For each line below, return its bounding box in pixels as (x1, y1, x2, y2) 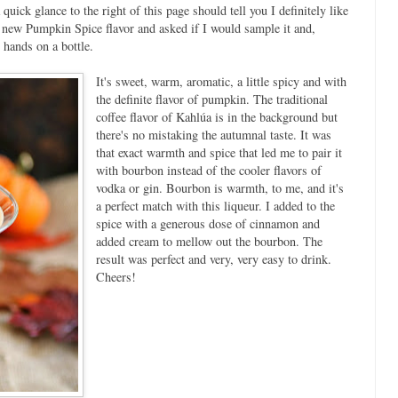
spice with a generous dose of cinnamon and (95, 214, 320, 232)
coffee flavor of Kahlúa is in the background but (95, 107, 338, 125)
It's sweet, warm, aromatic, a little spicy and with (95, 72, 346, 90)
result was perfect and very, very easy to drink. (95, 250, 331, 267)
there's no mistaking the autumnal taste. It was (95, 125, 331, 143)
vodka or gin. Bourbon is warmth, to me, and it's (95, 179, 344, 196)
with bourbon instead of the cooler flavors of (95, 161, 322, 179)
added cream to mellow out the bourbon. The (95, 232, 322, 250)
